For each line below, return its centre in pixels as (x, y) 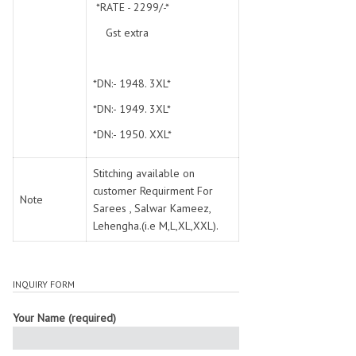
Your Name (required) (64, 318)
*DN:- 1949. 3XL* (132, 109)
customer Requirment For (153, 191)
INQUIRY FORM (44, 284)
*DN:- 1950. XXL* (132, 134)
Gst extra (122, 33)
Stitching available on (144, 173)
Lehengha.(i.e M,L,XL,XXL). (156, 226)
